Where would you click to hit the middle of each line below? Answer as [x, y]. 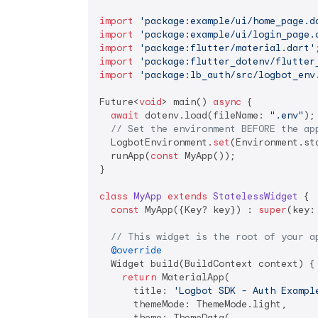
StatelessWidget [256, 196]
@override [136, 250]
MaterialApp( [193, 277]
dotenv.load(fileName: [204, 115]
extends [187, 196]
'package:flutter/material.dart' [227, 48]
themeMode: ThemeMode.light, [193, 304]
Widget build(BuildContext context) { [207, 264]
